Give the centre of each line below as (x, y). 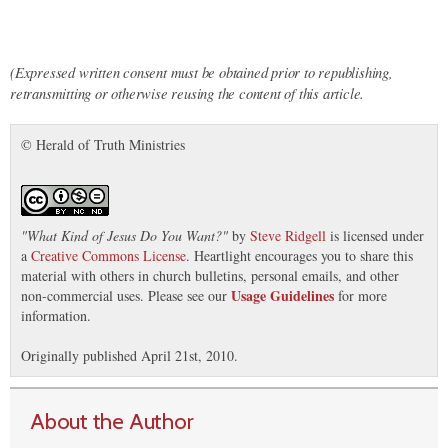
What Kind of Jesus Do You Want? (124, 235)
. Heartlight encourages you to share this (299, 255)
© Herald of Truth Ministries (103, 144)
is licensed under (375, 235)
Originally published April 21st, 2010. (129, 355)
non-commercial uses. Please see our (126, 295)
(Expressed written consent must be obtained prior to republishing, (201, 71)
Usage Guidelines (282, 295)
